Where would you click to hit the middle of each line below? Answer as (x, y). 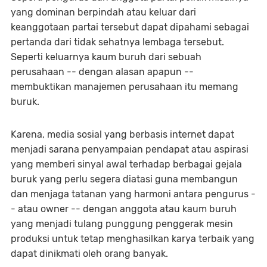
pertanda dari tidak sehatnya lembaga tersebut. (117, 42)
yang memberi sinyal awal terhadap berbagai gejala (126, 164)
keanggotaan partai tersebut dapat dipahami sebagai (130, 27)
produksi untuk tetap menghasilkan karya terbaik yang (133, 239)
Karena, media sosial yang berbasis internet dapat (122, 135)
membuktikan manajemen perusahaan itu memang (125, 87)
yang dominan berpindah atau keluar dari (103, 13)
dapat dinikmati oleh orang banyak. (91, 254)
